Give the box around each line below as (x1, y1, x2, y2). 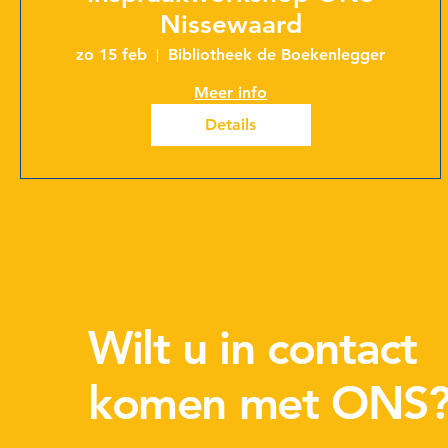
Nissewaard (159, 9, 302, 41)
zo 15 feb (76, 45, 148, 65)
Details (205, 115, 257, 135)
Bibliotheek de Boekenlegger (168, 45, 386, 65)
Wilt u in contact (88, 320, 417, 377)
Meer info (194, 83, 268, 103)
